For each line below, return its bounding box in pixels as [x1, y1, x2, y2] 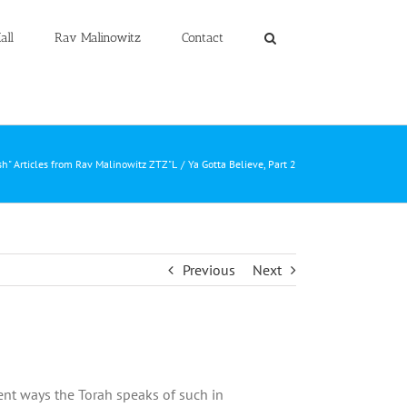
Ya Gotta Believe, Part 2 [188, 156, 296, 171]
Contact [181, 30, 223, 45]
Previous [183, 261, 235, 279]
